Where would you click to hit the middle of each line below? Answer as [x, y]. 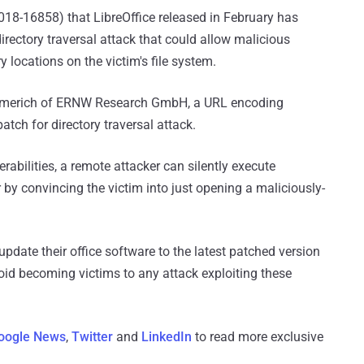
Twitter [92, 336]
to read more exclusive [258, 336]
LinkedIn [167, 336]
